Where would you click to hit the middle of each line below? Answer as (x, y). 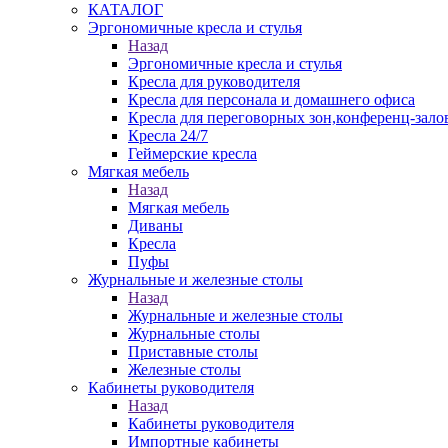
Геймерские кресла (192, 153)
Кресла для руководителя (214, 81)
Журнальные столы (194, 333)
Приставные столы (193, 351)
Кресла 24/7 (168, 135)
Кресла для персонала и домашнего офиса (271, 99)
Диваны (155, 225)
